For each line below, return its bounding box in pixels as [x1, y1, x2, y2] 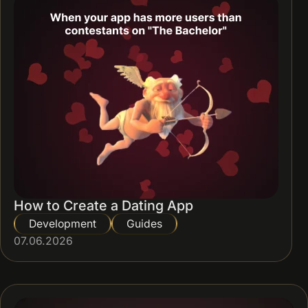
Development [29, 217, 96, 231]
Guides [126, 217, 162, 231]
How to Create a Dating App [14, 197, 193, 214]
